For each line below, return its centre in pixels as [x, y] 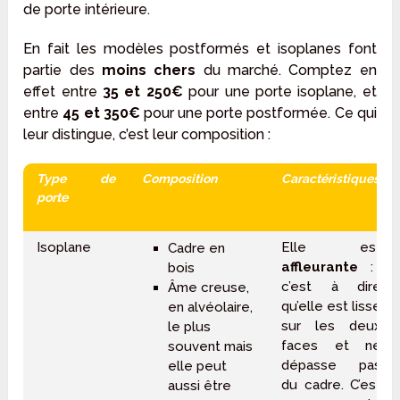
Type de [76, 179]
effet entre [63, 92]
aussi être [199, 385]
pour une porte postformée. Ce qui [258, 113]
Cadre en [196, 248]
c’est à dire [332, 287]
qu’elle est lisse [332, 307]
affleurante [320, 267]
